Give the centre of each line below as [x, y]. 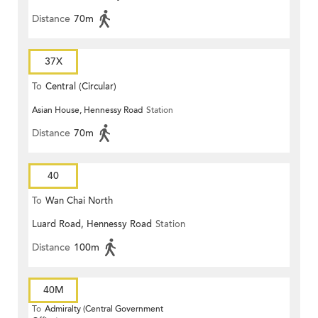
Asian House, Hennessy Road [87, 110]
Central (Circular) [81, 87]
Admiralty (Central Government [104, 309]
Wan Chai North [79, 201]
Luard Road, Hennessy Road [92, 225]
